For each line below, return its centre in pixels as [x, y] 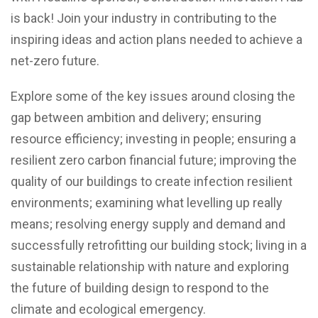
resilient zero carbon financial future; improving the [154, 160]
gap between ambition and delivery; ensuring [136, 117]
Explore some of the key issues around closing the [153, 96]
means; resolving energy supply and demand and [148, 224]
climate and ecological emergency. [108, 309]
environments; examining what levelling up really [147, 203]
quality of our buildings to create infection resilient [152, 181]
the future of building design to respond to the [140, 288]
